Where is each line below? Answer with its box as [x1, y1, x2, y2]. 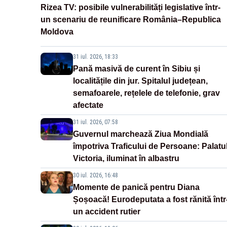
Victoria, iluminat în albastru [73, 154, 179, 163]
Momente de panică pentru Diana [73, 183, 200, 192]
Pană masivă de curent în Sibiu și [73, 64, 200, 73]
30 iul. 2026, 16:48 [73, 172, 118, 179]
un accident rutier [73, 207, 140, 216]
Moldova [41, 27, 73, 36]
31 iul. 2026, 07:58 [73, 119, 118, 126]
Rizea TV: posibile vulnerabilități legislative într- [41, 3, 220, 12]
